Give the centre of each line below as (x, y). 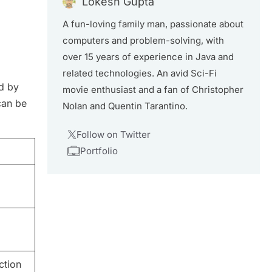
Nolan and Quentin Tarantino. (125, 106)
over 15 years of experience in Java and (148, 57)
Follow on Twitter (113, 134)
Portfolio (99, 151)
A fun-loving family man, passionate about (153, 24)
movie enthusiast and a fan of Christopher (153, 90)
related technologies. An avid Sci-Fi (140, 73)
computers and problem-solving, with (143, 40)
